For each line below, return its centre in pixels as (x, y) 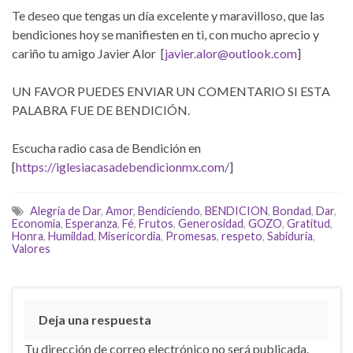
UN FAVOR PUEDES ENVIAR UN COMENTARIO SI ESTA (171, 91)
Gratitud (308, 223)
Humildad (71, 236)
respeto (242, 236)
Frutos (156, 223)
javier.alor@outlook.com (231, 53)
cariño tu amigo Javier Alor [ (88, 53)
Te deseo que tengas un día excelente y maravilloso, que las (168, 15)
